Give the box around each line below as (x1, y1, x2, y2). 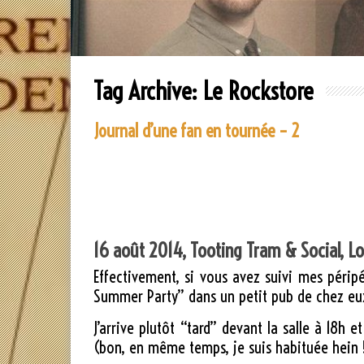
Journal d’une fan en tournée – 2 (93, 119, 300, 142)
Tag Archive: (93, 75, 203, 106)
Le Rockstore (203, 75, 314, 106)
